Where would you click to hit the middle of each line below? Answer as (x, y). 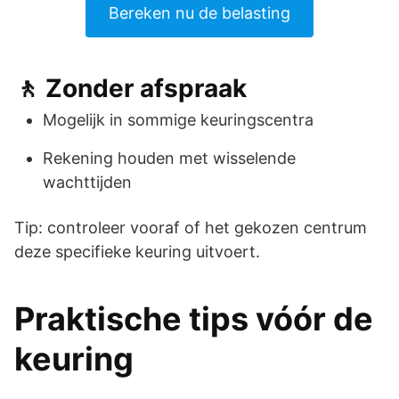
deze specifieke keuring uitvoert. (137, 251)
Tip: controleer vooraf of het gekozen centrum (191, 227)
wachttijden (87, 182)
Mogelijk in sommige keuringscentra (178, 119)
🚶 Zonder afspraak (130, 88)
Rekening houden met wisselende (169, 158)
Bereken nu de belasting (199, 12)
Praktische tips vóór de (194, 318)
